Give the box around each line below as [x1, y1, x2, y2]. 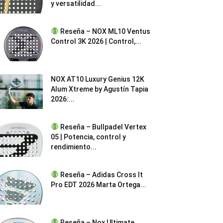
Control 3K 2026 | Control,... [51, 37, 141, 45]
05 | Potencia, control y [51, 133, 126, 141]
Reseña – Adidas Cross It [58, 171, 143, 179]
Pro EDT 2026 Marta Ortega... [51, 181, 146, 189]
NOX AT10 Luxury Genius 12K [51, 75, 144, 83]
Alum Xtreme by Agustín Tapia [51, 85, 148, 93]
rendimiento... [51, 143, 97, 151]
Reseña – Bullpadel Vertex [58, 123, 146, 131]
